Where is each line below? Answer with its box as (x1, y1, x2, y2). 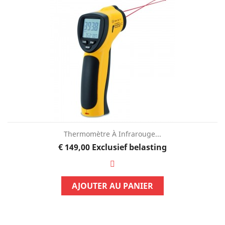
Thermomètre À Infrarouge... (63, 129, 161, 139)
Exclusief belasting (91, 141, 167, 153)
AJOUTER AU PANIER (71, 180, 153, 191)
